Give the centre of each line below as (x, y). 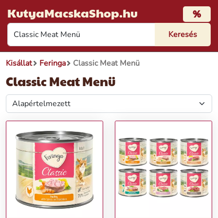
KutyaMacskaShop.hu (73, 13)
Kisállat (19, 63)
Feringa (53, 63)
